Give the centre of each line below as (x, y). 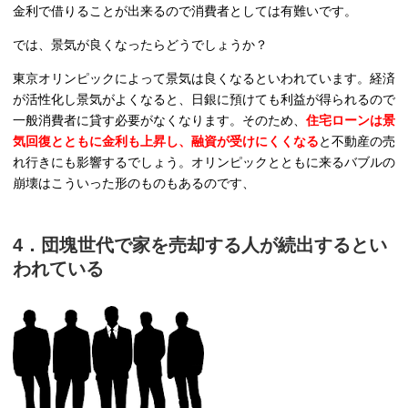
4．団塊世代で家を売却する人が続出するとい (200, 245)
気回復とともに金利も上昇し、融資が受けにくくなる (166, 142)
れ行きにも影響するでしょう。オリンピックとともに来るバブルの (204, 163)
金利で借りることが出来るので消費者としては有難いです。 (185, 11)
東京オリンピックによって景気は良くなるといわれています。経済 (204, 79)
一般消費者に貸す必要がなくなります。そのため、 (159, 121)
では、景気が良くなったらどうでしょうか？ (140, 45)
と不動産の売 (357, 142)
